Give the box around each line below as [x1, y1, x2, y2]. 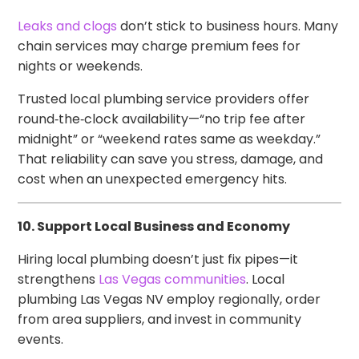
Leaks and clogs [18, 16, 118, 35]
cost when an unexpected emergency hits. [18, 169, 288, 188]
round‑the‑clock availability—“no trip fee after [18, 109, 306, 128]
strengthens [18, 269, 99, 288]
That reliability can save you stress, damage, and [18, 149, 324, 168]
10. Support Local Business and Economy [18, 216, 291, 236]
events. [18, 329, 64, 349]
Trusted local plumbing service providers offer [18, 89, 310, 108]
